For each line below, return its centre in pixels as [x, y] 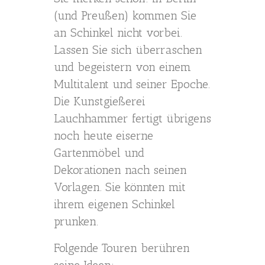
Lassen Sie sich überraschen [128, 50]
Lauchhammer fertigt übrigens [132, 118]
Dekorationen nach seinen [120, 170]
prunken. [76, 221]
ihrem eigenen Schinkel [114, 204]
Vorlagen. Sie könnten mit [120, 187]
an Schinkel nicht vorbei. [118, 33]
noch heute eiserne [104, 135]
